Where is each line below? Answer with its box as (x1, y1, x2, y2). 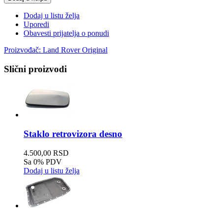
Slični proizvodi (4, 63, 67, 74)
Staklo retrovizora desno (24, 129, 122, 139)
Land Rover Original (43, 45, 108, 54)
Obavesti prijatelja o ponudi (24, 28, 109, 37)
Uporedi (24, 20, 49, 28)
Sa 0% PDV (24, 157, 62, 166)
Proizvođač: (4, 45, 43, 54)
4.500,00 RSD (24, 148, 69, 157)
